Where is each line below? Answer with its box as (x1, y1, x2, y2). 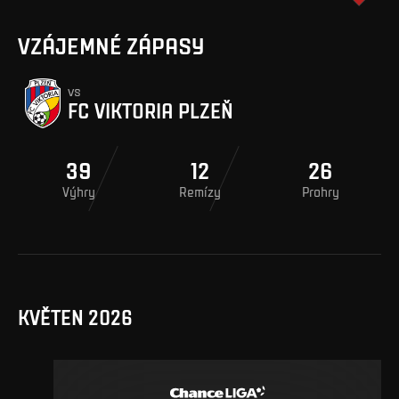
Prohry (302, 183, 339, 199)
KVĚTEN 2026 (18, 305, 133, 330)
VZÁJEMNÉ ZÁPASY (18, 30, 205, 59)
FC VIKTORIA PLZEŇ (68, 97, 233, 123)
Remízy (178, 183, 221, 199)
